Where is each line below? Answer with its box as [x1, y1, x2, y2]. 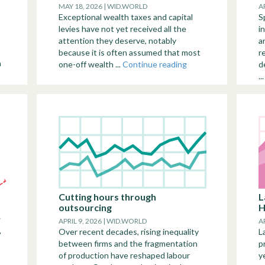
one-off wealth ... [59, 59, 122, 69]
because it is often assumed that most [59, 47, 201, 57]
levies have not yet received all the [59, 24, 186, 34]
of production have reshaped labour [59, 250, 190, 260]
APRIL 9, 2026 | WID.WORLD [59, 216, 147, 225]
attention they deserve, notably [59, 35, 176, 46]
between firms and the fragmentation [59, 238, 198, 248]
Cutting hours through [59, 191, 156, 202]
